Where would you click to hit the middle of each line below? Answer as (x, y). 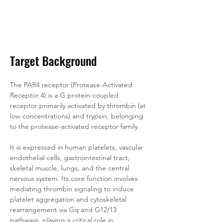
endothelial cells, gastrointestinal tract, (71, 158)
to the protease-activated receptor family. (76, 126)
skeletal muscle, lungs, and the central (71, 168)
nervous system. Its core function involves (75, 178)
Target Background (53, 60)
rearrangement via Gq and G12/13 (64, 210)
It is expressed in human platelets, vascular (78, 147)
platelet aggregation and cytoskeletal (69, 199)
